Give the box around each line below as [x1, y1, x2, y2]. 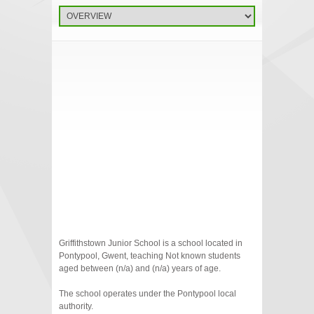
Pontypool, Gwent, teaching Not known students [59, 251, 240, 261]
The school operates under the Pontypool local [59, 289, 236, 299]
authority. [59, 301, 93, 311]
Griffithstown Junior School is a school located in [59, 238, 243, 248]
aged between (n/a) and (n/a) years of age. [59, 264, 221, 273]
